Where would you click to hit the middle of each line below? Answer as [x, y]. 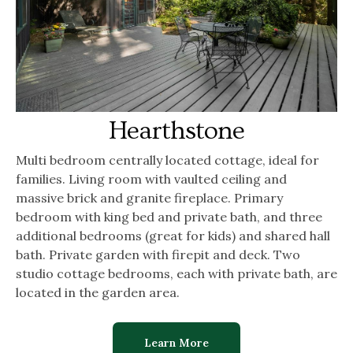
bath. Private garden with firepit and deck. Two [158, 254]
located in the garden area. [98, 292]
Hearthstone [176, 130]
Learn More [176, 342]
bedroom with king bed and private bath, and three [169, 216]
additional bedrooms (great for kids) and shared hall [173, 235]
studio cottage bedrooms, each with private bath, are [176, 273]
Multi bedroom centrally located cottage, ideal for [167, 160]
